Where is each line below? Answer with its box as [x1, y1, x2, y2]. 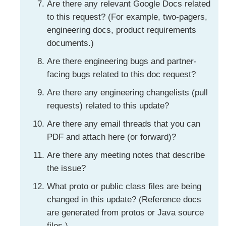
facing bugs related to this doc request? [46, 69, 196, 79]
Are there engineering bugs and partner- [46, 56, 197, 66]
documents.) [46, 38, 94, 48]
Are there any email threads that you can [46, 119, 200, 129]
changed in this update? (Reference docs [46, 194, 201, 204]
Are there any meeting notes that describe [46, 150, 205, 160]
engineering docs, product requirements [46, 25, 196, 35]
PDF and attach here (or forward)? [46, 132, 176, 142]
